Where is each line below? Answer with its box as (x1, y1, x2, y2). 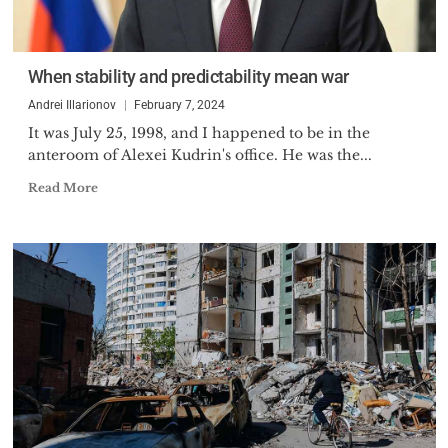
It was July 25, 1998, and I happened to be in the (27, 124, 370, 142)
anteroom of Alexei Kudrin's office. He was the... (27, 146, 372, 164)
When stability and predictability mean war (27, 66, 349, 87)
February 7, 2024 (133, 98, 225, 112)
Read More (27, 180, 98, 195)
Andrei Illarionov (27, 98, 116, 112)
